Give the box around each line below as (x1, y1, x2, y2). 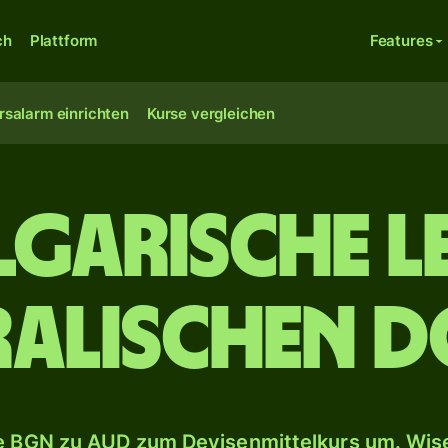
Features (369, 31, 433, 50)
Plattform (29, 31, 98, 50)
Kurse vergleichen (146, 104, 276, 123)
